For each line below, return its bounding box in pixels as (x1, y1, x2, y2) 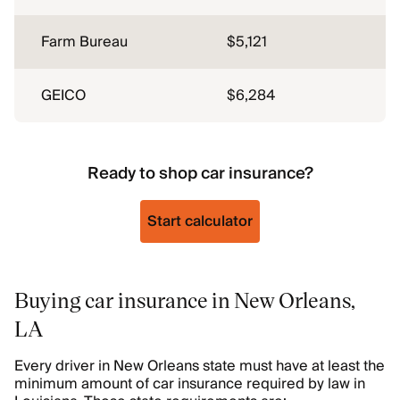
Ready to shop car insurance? (87, 160, 313, 187)
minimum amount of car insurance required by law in (14, 371, 365, 396)
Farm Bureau (41, 29, 128, 54)
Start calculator (147, 209, 253, 234)
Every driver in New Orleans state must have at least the (14, 354, 385, 379)
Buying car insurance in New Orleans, (14, 286, 355, 313)
